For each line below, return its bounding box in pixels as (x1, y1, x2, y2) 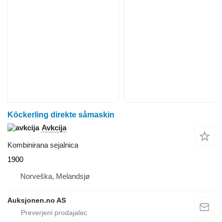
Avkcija (42, 123, 66, 132)
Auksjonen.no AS (7, 196, 66, 204)
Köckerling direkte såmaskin (7, 110, 114, 119)
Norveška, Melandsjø (20, 171, 90, 180)
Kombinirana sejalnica (7, 140, 78, 149)
